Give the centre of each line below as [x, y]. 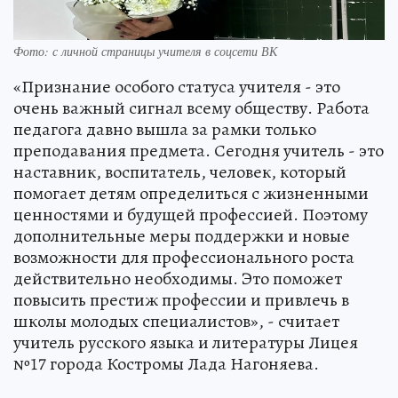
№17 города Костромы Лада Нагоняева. [166, 364]
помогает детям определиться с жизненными [191, 194]
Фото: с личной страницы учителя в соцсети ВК [145, 52]
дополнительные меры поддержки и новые [182, 236]
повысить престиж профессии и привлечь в [181, 300]
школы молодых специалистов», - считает [176, 322]
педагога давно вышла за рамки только [165, 130]
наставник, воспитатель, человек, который [180, 172]
